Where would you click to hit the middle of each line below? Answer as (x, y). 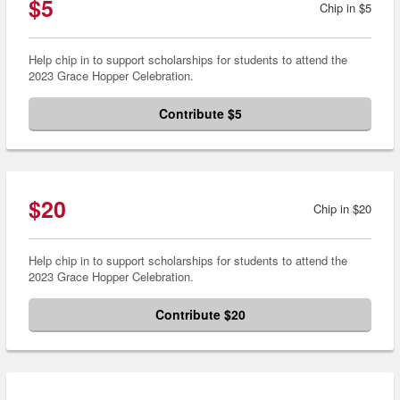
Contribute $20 (200, 314)
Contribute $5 (200, 113)
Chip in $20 (342, 208)
